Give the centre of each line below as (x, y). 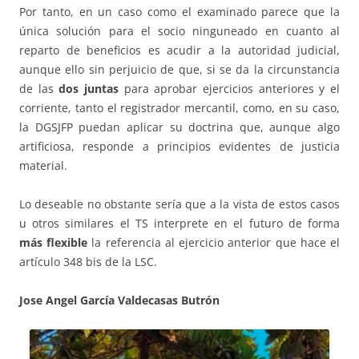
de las (39, 89)
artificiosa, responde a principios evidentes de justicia (179, 147)
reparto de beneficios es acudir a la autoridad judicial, (179, 50)
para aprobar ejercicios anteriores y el (230, 89)
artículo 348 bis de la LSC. (88, 262)
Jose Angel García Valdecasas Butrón (119, 301)
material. (43, 166)
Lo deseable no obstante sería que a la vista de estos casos (179, 204)
